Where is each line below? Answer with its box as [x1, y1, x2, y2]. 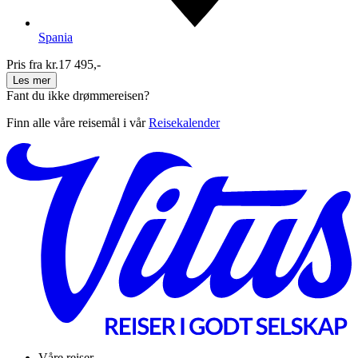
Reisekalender [149, 116, 220, 130]
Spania [38, 30, 73, 45]
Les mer [13, 74, 50, 87]
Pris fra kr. [6, 58, 58, 72]
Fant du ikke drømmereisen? [6, 89, 149, 103]
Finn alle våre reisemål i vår [6, 116, 149, 130]
